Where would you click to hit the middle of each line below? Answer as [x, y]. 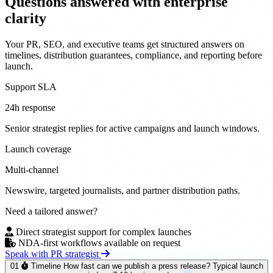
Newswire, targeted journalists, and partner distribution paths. [122, 190]
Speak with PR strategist [53, 253]
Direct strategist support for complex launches [104, 232]
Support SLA [31, 87]
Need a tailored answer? [51, 211]
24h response [30, 107]
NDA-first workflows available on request [99, 243]
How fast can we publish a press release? [136, 266]
